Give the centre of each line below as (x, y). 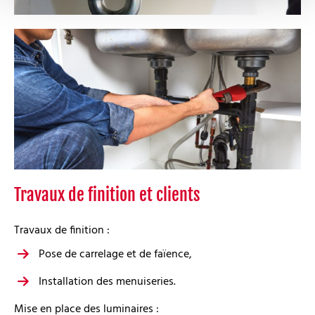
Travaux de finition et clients (107, 195)
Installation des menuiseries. (107, 282)
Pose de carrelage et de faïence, (115, 255)
